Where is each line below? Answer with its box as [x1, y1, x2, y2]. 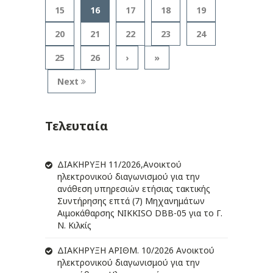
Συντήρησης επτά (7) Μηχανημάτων [57, 195, 205, 207]
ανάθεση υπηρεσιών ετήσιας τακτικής [57, 183, 210, 195]
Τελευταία [45, 118, 108, 135]
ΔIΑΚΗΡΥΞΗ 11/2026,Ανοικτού [57, 158, 182, 171]
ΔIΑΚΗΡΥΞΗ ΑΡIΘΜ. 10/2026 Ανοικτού [57, 244, 214, 257]
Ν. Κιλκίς [57, 219, 91, 232]
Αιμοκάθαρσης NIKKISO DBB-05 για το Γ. [57, 207, 222, 219]
